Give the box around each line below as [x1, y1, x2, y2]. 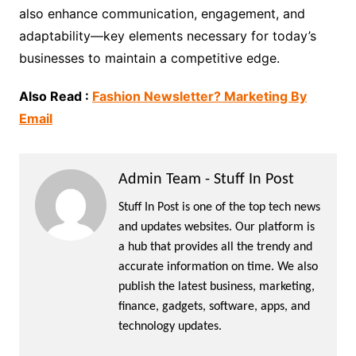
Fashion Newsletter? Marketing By [91, 87, 307, 104]
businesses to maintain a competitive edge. [18, 49, 280, 66]
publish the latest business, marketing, [118, 280, 315, 293]
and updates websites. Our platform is [118, 220, 315, 234]
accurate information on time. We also [118, 260, 318, 273]
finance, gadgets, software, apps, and [118, 300, 310, 313]
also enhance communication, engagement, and [18, 5, 305, 21]
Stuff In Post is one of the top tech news [118, 200, 320, 214]
